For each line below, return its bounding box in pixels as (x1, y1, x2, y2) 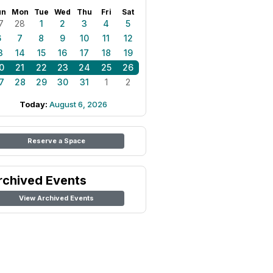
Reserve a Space (27, 136, 85, 145)
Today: (19, 99, 49, 109)
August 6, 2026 (49, 99, 107, 109)
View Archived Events (18, 194, 94, 202)
